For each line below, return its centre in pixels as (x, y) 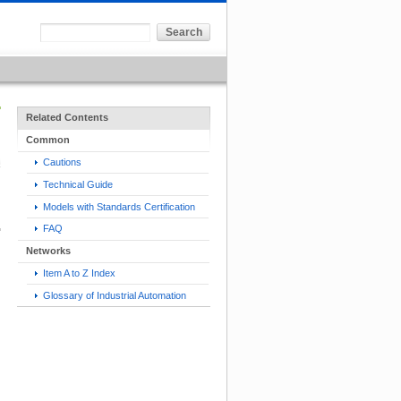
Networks (48, 251)
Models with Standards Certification (118, 206)
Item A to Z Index (78, 273)
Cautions (61, 162)
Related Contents (67, 118)
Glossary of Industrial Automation (113, 295)
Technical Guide (77, 184)
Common (48, 140)
